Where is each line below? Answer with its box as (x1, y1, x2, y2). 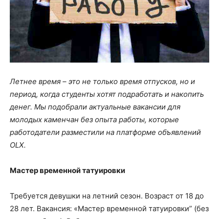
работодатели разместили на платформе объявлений (10, 127, 201, 137)
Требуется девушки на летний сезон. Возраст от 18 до (10, 191, 204, 200)
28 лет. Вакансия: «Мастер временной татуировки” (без (10, 203, 209, 213)
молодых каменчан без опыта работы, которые (10, 114, 179, 124)
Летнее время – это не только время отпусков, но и (10, 76, 195, 86)
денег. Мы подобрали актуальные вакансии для (10, 102, 180, 111)
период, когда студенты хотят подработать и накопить (10, 89, 204, 99)
